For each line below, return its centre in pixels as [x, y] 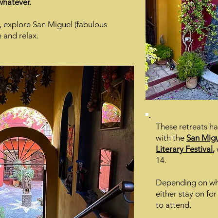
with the [171, 138]
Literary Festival [184, 149]
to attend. [174, 205]
